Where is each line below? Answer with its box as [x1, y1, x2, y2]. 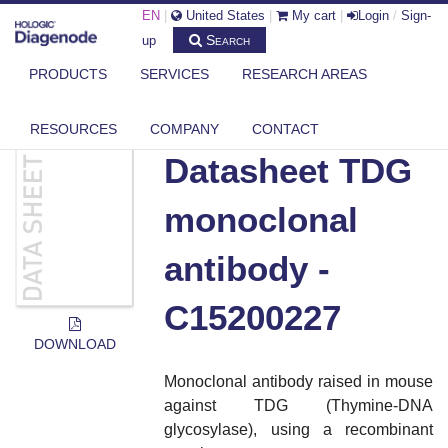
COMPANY [150, 120, 219, 137]
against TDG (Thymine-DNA [164, 396, 433, 414]
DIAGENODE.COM [31, 76, 127, 89]
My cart [288, 8, 336, 23]
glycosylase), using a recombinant [164, 420, 433, 438]
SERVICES [140, 66, 209, 83]
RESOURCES [30, 120, 117, 137]
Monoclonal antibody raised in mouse [164, 372, 433, 390]
